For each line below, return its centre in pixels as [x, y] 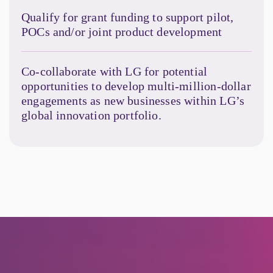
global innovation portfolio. [91, 115]
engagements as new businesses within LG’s [133, 100]
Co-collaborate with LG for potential [115, 71]
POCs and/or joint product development [122, 31]
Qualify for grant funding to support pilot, [128, 17]
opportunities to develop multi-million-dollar [136, 86]
